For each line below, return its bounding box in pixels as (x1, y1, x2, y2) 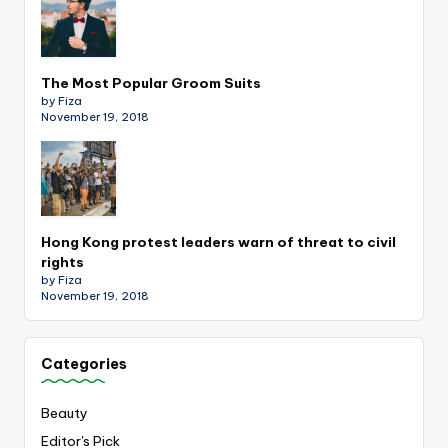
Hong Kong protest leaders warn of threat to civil (41, 232, 396, 251)
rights (41, 252, 84, 271)
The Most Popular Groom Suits (41, 73, 261, 92)
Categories (41, 354, 127, 373)
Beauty (41, 404, 88, 423)
